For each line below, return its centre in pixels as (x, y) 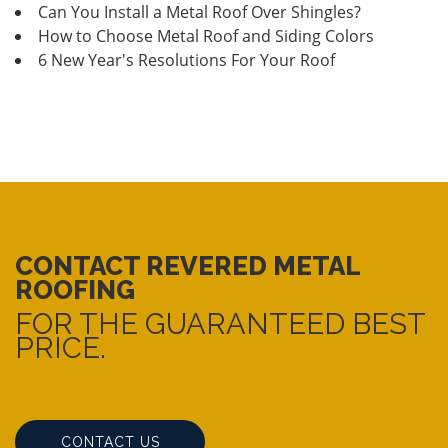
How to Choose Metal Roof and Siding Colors (206, 35)
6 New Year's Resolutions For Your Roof (186, 59)
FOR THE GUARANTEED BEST (220, 323)
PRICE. (60, 347)
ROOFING (75, 289)
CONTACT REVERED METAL (187, 265)
